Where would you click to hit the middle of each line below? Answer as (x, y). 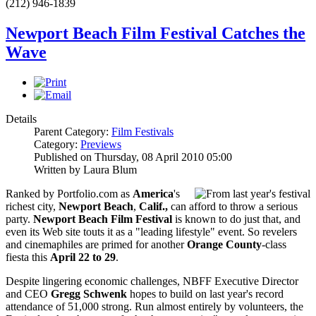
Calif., (153, 206)
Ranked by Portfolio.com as (69, 193)
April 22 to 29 (83, 257)
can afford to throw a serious (233, 206)
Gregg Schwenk (89, 293)
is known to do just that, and (236, 219)
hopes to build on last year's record (205, 293)
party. (19, 219)
